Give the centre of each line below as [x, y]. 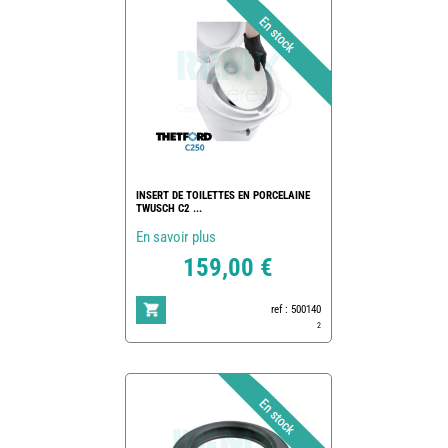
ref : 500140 [295, 309]
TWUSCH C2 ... [168, 208]
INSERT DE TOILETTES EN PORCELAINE [222, 195]
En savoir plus [175, 236]
